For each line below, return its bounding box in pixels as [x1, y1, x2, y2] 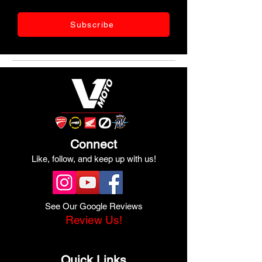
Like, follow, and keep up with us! [31, 154, 156, 164]
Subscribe [70, 20, 115, 29]
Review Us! [65, 213, 122, 226]
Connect [70, 137, 117, 151]
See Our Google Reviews [44, 201, 143, 211]
